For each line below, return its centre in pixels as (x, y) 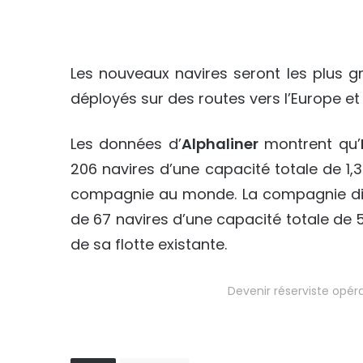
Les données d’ (126, 144)
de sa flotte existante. (149, 245)
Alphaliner (220, 144)
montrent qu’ (309, 144)
